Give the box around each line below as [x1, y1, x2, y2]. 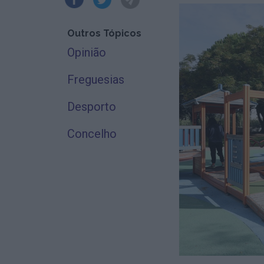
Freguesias [67, 72, 124, 87]
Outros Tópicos [67, 27, 141, 39]
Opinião [67, 45, 106, 60]
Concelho [67, 126, 117, 141]
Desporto [67, 99, 116, 114]
